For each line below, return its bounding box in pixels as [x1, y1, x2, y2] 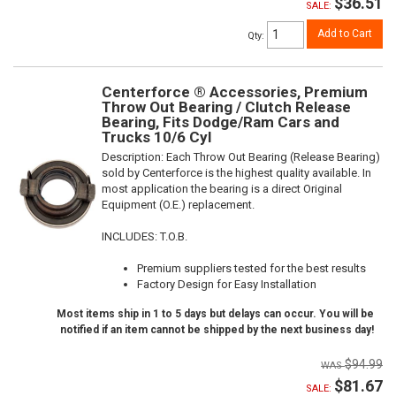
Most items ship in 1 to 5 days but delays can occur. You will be [57, 308, 374, 321]
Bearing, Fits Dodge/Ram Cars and [102, 113, 339, 132]
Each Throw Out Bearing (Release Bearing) [166, 150, 380, 164]
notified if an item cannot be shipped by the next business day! [60, 324, 374, 337]
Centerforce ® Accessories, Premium [102, 83, 368, 102]
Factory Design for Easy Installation [137, 278, 316, 292]
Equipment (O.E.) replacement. [102, 198, 255, 212]
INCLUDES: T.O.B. [102, 230, 187, 244]
